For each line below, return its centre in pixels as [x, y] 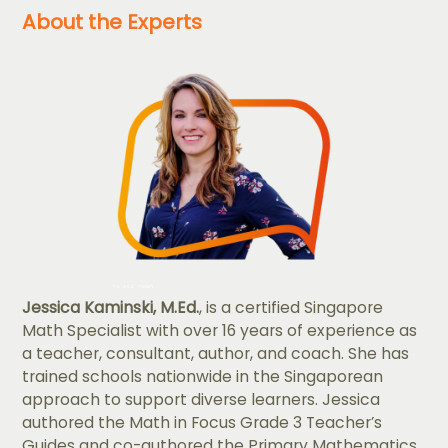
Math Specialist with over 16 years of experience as [220, 331]
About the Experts [112, 22]
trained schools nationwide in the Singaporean [203, 377]
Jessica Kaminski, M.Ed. [111, 308]
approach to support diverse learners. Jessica [201, 400]
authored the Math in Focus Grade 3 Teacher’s [202, 423]
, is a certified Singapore [291, 308]
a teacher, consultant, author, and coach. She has [216, 354]
